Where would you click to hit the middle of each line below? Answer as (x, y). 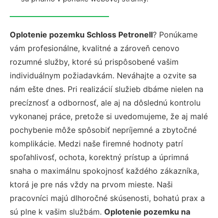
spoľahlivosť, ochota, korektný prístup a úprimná (99, 157)
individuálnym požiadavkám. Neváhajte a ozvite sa (103, 75)
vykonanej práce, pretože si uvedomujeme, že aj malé (109, 116)
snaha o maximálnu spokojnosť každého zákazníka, (104, 171)
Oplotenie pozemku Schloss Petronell (81, 35)
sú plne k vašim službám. (57, 212)
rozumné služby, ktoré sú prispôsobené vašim (94, 62)
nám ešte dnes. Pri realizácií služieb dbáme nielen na (107, 89)
